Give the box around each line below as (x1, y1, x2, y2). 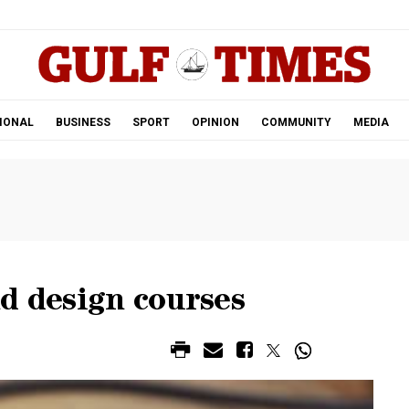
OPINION (191, 116, 239, 129)
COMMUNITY (260, 116, 331, 129)
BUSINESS (55, 116, 110, 129)
